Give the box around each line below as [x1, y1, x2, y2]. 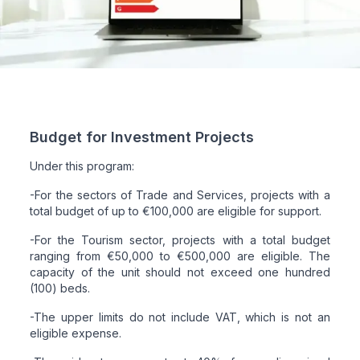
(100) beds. [30, 280, 91, 295]
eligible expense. [30, 325, 122, 340]
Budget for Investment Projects [30, 128, 255, 145]
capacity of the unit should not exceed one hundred [30, 264, 330, 279]
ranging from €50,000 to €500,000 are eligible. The [30, 248, 330, 263]
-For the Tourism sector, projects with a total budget [30, 232, 330, 247]
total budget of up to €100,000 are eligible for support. [30, 203, 322, 218]
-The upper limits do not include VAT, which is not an [30, 309, 330, 324]
